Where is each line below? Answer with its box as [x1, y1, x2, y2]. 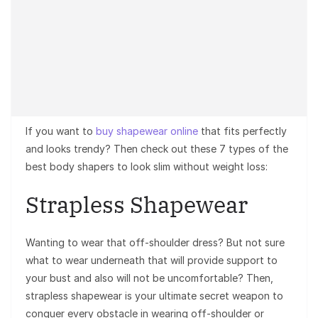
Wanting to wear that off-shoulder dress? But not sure [26, 236, 285, 248]
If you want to [26, 124, 93, 137]
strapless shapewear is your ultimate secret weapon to [26, 289, 283, 302]
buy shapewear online [96, 124, 198, 137]
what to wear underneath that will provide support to [26, 253, 278, 266]
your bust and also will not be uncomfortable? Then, [26, 271, 273, 284]
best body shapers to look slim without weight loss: [26, 160, 268, 172]
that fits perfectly [198, 124, 287, 137]
